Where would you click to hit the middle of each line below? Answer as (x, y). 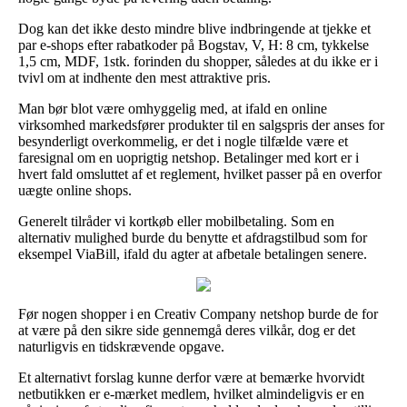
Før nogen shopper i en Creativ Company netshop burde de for (198, 313)
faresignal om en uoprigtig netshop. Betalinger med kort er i (189, 157)
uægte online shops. (75, 190)
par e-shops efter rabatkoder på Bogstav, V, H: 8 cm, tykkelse (194, 45)
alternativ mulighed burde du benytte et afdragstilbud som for (193, 237)
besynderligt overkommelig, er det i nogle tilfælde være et (183, 141)
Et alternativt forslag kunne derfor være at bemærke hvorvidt (191, 377)
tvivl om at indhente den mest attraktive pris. (144, 77)
